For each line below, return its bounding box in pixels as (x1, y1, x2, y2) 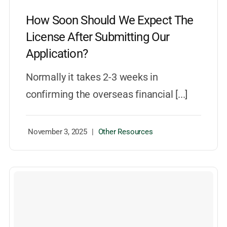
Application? (25, 47, 88, 61)
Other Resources (98, 127, 153, 137)
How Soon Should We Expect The (25, 13, 194, 28)
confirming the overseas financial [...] (25, 88, 188, 101)
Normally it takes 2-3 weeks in (25, 71, 158, 84)
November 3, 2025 (27, 127, 87, 137)
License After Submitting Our (25, 30, 170, 45)
